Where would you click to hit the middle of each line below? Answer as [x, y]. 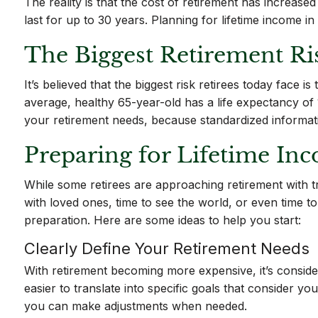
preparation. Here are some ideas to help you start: [163, 220]
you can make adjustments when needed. [136, 306]
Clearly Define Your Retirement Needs [167, 248]
